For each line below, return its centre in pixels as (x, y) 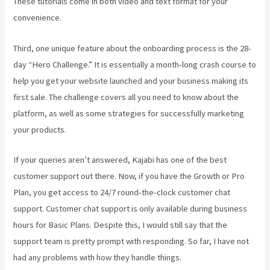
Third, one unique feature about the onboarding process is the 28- (133, 48)
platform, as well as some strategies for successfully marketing (129, 113)
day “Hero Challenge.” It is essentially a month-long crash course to (135, 64)
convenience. (38, 18)
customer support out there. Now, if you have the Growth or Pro (129, 176)
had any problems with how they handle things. (98, 258)
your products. (40, 129)
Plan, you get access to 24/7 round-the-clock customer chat (122, 193)
